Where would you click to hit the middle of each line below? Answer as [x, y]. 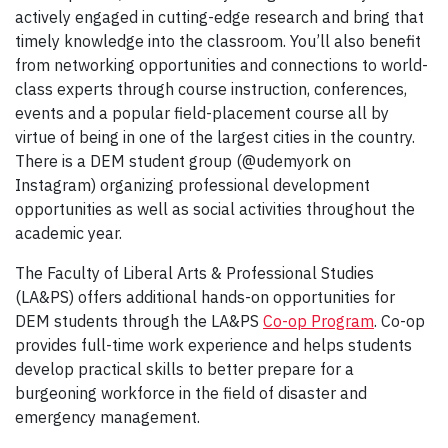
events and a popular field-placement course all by [202, 112]
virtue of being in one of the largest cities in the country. [215, 136]
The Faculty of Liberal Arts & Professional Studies [194, 272]
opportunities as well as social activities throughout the [215, 208]
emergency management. [111, 416]
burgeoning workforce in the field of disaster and [191, 392]
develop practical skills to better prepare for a [184, 368]
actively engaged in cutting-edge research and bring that [219, 16]
